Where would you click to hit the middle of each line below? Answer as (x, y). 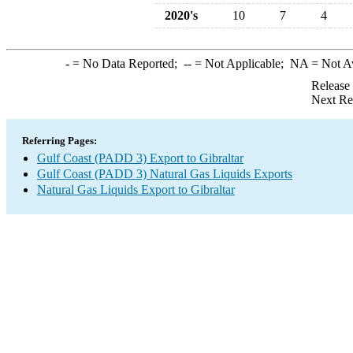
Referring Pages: (59, 141)
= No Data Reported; (126, 63)
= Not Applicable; (240, 63)
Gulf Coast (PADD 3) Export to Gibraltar (140, 158)
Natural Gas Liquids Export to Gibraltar (136, 190)
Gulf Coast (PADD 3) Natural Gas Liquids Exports (165, 174)
